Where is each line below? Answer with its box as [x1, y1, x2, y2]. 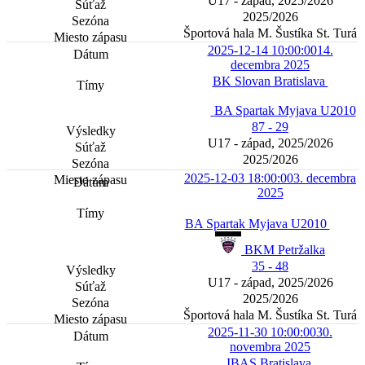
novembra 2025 [230, 340, 310, 354]
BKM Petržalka [244, 243, 325, 257]
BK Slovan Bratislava [212, 74, 328, 89]
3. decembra [293, 171, 356, 186]
